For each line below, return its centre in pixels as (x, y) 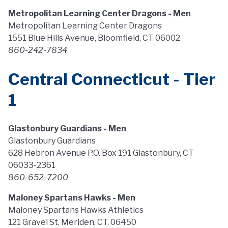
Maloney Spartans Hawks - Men (72, 198)
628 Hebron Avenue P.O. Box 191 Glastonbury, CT (101, 153)
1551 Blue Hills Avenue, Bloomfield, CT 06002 (94, 38)
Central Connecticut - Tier (112, 79)
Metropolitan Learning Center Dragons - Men (99, 13)
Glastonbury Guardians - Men (67, 129)
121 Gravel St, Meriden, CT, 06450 (72, 222)
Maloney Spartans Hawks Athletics (76, 210)
